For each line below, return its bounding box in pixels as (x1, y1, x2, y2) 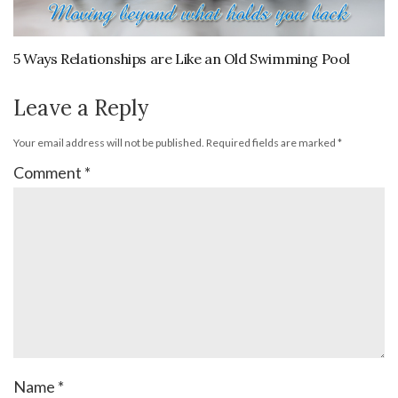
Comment (13, 163, 84, 183)
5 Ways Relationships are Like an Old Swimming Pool (13, 50, 350, 68)
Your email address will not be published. (13, 136, 204, 150)
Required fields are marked (206, 136, 338, 150)
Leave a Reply (13, 94, 148, 123)
